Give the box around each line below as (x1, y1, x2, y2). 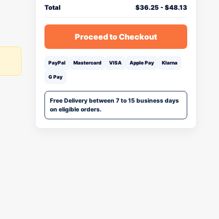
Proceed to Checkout (75, 32, 157, 42)
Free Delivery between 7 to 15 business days (50, 97, 179, 104)
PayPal (48, 60, 66, 66)
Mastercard (73, 60, 101, 66)
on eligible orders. (50, 106, 102, 113)
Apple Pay (130, 60, 154, 66)
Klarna (162, 60, 177, 66)
